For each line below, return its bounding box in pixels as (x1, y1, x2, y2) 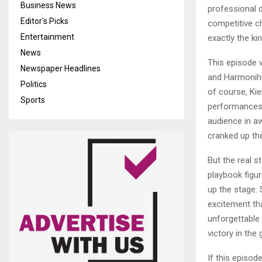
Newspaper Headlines (20, 64, 101, 73)
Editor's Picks (20, 16, 68, 26)
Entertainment (20, 32, 74, 42)
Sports (20, 95, 45, 105)
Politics (20, 80, 47, 89)
